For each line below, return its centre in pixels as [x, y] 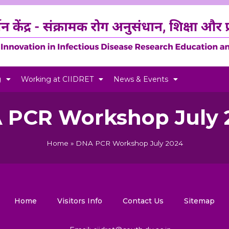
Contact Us [143, 201]
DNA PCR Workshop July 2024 [129, 143]
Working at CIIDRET [57, 79]
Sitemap [199, 201]
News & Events [141, 79]
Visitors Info [80, 201]
